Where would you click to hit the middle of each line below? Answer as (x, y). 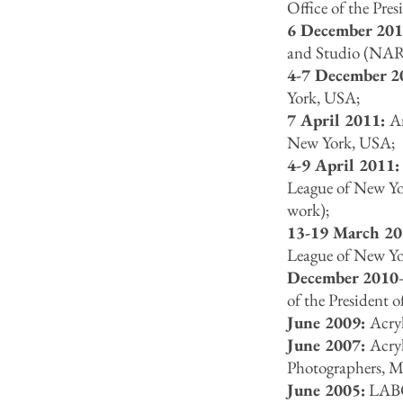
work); (308, 210)
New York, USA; (341, 143)
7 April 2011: (338, 120)
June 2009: (328, 322)
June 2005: (326, 390)
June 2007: (328, 345)
